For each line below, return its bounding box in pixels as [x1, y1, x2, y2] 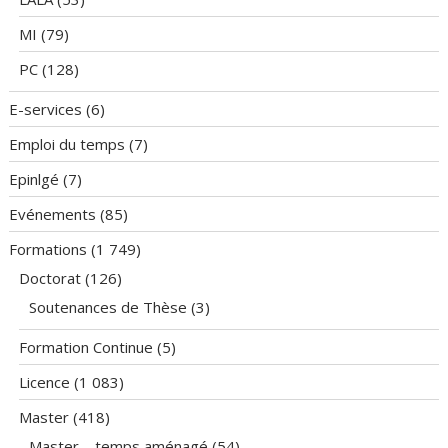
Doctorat [19, 268, 82, 289]
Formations [9, 239, 88, 260]
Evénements [9, 204, 97, 225]
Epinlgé [9, 169, 60, 190]
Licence [19, 372, 71, 393]
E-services [9, 99, 83, 120]
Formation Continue [19, 337, 154, 358]
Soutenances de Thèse [29, 297, 188, 318]
